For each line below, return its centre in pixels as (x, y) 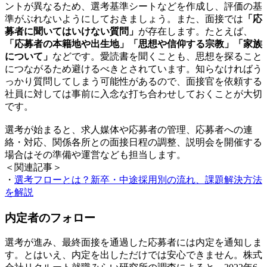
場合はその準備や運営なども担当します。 (95, 154)
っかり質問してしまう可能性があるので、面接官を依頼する (133, 81)
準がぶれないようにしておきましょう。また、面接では (124, 18)
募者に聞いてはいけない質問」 (72, 31)
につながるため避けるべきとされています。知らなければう (133, 69)
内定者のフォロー (50, 218)
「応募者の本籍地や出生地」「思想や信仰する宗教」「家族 (133, 44)
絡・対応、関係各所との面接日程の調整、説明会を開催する (133, 142)
